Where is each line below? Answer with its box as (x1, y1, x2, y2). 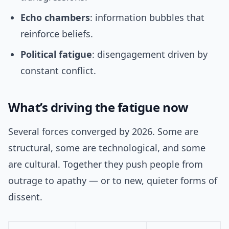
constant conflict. (20, 64, 96, 77)
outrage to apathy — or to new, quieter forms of (8, 174, 217, 187)
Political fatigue (20, 48, 92, 61)
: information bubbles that (90, 11, 204, 24)
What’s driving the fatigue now (8, 99, 189, 116)
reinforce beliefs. (20, 28, 93, 40)
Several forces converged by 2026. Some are (8, 125, 198, 138)
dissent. (8, 191, 42, 203)
